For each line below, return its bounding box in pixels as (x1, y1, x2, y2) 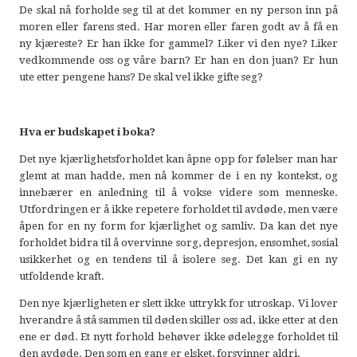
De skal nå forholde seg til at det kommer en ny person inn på (18, 3, 339, 16)
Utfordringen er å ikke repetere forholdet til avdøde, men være (18, 202, 339, 215)
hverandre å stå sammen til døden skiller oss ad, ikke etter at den (18, 314, 339, 327)
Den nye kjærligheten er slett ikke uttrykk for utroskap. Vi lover (18, 297, 339, 310)
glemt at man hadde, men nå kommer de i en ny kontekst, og (18, 169, 339, 182)
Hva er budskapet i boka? (18, 125, 155, 138)
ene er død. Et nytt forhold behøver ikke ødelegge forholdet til (18, 331, 339, 343)
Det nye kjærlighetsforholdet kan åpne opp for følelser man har (18, 152, 339, 165)
